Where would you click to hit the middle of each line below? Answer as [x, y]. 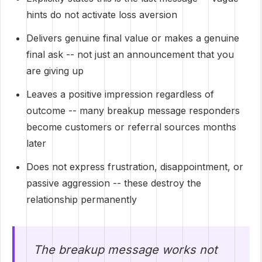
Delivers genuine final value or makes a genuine [133, 38]
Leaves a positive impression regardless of [120, 94]
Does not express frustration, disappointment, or [135, 167]
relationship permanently [82, 199]
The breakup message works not [125, 250]
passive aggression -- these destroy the [114, 183]
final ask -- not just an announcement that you [130, 54]
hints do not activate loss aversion [102, 15]
